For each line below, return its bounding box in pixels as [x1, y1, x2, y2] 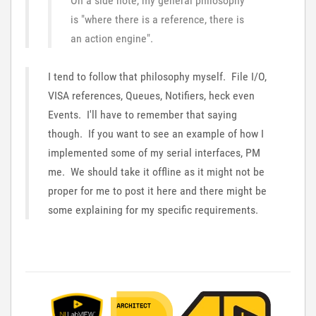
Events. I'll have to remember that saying [48, 108, 237, 121]
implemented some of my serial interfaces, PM [48, 146, 260, 159]
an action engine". [71, 32, 153, 45]
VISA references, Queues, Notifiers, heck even [48, 89, 255, 102]
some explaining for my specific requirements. [48, 203, 258, 217]
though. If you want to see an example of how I [48, 127, 264, 140]
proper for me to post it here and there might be [48, 184, 267, 197]
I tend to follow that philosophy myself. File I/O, [48, 70, 267, 83]
